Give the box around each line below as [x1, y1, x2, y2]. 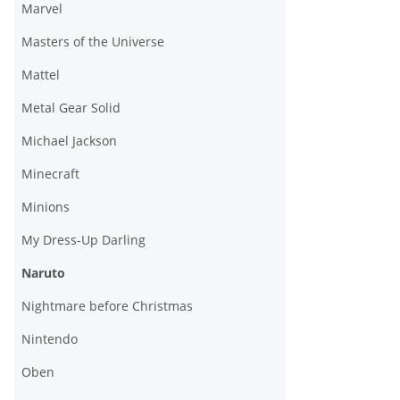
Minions [21, 198, 70, 216]
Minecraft [21, 165, 79, 183]
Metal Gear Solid [21, 99, 121, 117]
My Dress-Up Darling [21, 231, 146, 249]
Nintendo [21, 330, 78, 348]
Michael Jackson [21, 132, 117, 150]
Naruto [21, 264, 65, 282]
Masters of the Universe [21, 33, 164, 51]
